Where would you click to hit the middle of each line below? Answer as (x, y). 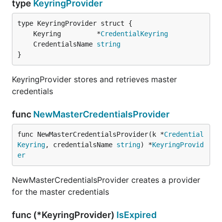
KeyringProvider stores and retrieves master (94, 79)
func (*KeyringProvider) (64, 215)
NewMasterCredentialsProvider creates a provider (106, 180)
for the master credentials (60, 192)
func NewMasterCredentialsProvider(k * (91, 134)
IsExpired (137, 215)
